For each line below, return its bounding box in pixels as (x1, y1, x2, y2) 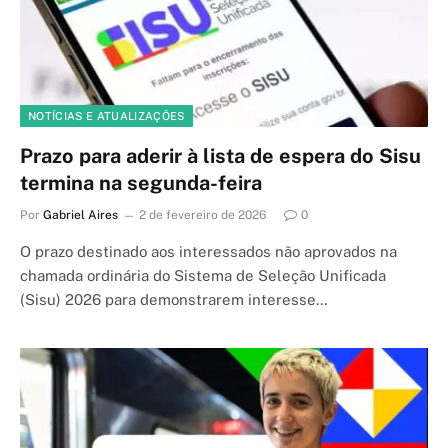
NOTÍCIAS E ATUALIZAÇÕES (28, 110, 185, 122)
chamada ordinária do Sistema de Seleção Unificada (20, 267, 386, 284)
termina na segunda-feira (20, 171, 262, 195)
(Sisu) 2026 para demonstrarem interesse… (20, 291, 328, 308)
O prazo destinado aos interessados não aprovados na (20, 243, 397, 260)
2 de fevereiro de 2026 (139, 208, 266, 222)
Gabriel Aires (43, 208, 118, 222)
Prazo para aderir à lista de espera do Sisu (20, 144, 421, 168)
